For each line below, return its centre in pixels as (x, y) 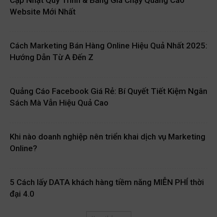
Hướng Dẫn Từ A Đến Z (52, 58)
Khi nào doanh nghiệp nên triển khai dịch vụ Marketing (108, 138)
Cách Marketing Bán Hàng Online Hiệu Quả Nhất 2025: (108, 47)
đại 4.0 (22, 195)
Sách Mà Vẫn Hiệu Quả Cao (59, 104)
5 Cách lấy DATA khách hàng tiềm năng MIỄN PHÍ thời (107, 183)
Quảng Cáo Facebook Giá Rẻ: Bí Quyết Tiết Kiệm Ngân (108, 92)
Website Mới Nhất (43, 13)
